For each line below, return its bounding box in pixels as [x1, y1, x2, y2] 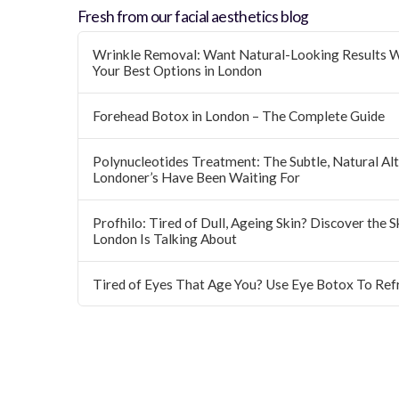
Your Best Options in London [93, 62, 263, 79]
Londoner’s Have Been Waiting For [93, 168, 301, 185]
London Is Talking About [93, 230, 238, 247]
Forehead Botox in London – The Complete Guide [93, 108, 386, 125]
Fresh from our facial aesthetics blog [77, 6, 309, 26]
